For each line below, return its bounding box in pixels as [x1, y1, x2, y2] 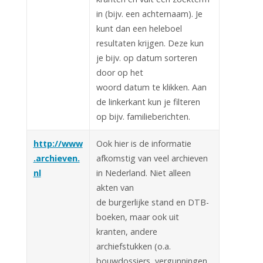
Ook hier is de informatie [96, 137, 191, 149]
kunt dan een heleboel [96, 22, 182, 34]
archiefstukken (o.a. [96, 240, 171, 252]
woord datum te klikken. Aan [96, 81, 207, 93]
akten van [96, 181, 134, 193]
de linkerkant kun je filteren [96, 96, 200, 107]
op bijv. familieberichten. [96, 110, 190, 122]
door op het [96, 66, 143, 78]
